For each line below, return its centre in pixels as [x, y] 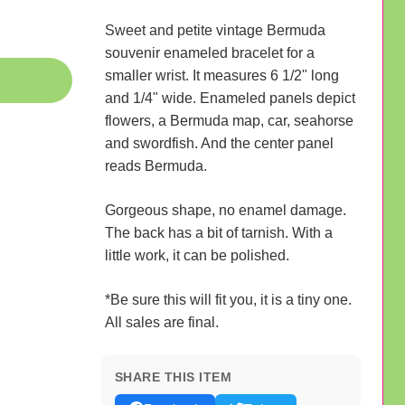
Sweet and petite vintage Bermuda [215, 30]
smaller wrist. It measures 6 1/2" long [221, 75]
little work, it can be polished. [197, 255]
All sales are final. [161, 322]
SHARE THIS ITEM [173, 377]
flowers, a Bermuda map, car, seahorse [229, 120]
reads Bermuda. [155, 165]
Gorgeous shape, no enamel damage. [225, 210]
